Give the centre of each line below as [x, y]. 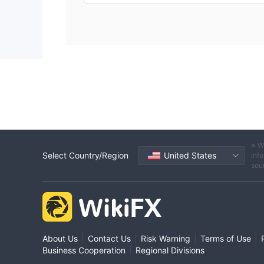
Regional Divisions [170, 250]
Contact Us [109, 239]
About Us [60, 239]
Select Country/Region [85, 155]
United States [190, 155]
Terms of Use [226, 239]
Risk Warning [166, 239]
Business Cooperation [84, 250]
